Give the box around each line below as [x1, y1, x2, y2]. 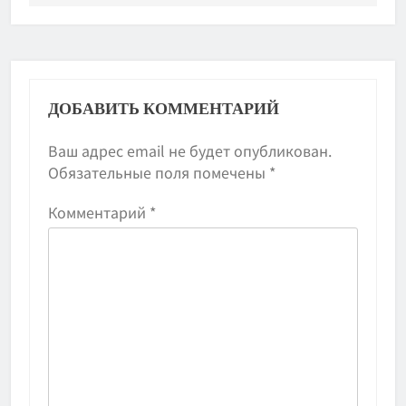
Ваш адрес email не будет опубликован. [48, 140, 332, 162]
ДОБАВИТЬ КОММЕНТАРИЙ [48, 99, 279, 121]
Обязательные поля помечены [48, 161, 269, 184]
